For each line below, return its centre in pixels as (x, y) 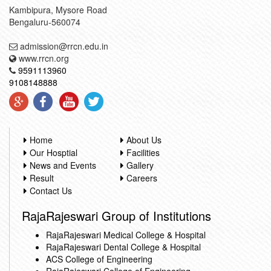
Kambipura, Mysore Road (58, 10)
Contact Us (51, 191)
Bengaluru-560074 (45, 22)
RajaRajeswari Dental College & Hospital (123, 247)
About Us (144, 140)
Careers (142, 178)
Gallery (140, 165)
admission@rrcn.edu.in (63, 46)
